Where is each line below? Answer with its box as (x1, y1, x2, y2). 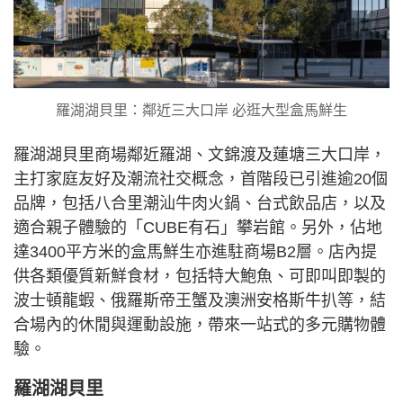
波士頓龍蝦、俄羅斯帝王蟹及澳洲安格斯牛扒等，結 (13, 291, 386, 310)
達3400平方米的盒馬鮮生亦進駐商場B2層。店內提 (13, 243, 377, 262)
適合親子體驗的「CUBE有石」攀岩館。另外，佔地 (13, 219, 382, 237)
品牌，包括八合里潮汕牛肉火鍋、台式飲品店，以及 (13, 194, 386, 213)
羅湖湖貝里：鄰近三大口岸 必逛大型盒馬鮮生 (56, 103, 347, 119)
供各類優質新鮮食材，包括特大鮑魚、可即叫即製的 (13, 267, 386, 286)
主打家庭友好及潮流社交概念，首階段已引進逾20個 (13, 170, 388, 189)
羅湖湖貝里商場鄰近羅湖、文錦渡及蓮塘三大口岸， (13, 146, 386, 165)
